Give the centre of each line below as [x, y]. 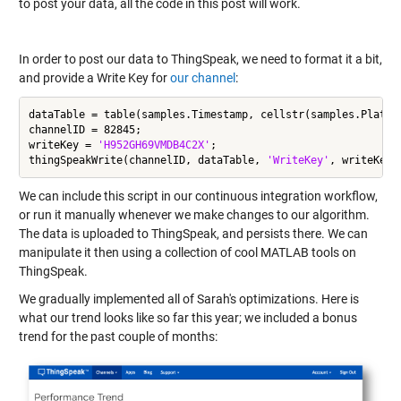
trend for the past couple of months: [118, 337]
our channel [202, 78]
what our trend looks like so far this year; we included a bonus [188, 318]
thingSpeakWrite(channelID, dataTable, [147, 160]
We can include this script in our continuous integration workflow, [198, 196]
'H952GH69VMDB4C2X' [154, 145]
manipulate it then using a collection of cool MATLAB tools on [187, 252]
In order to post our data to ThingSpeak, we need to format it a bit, [200, 59]
